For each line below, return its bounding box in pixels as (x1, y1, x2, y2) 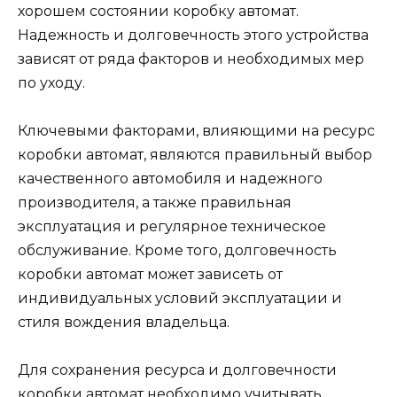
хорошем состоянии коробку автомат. (18, 3, 299, 20)
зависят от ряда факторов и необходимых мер (18, 51, 364, 68)
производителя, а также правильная (18, 194, 292, 212)
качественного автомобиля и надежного (18, 170, 323, 188)
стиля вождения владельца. (18, 314, 230, 331)
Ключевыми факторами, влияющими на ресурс (18, 122, 375, 140)
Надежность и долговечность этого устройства (18, 27, 369, 44)
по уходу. (18, 74, 85, 92)
